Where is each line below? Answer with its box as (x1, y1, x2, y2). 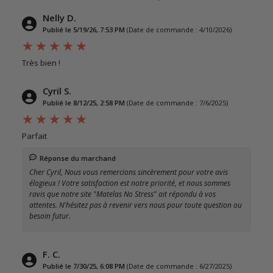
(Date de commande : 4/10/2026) (127, 24, 232, 34)
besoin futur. (29, 210, 71, 221)
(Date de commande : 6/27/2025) (127, 261, 232, 271)
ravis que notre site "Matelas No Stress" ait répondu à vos (29, 188, 216, 199)
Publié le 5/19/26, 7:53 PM (43, 24, 125, 34)
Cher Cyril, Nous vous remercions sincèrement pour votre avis (29, 166, 228, 177)
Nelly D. (43, 11, 76, 24)
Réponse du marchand (40, 153, 116, 163)
